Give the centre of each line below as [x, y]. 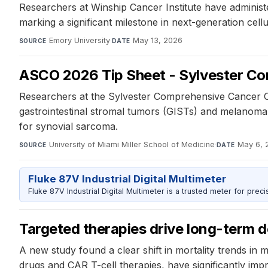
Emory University [79, 40]
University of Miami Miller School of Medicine [132, 144]
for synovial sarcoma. [68, 126]
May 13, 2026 [157, 40]
